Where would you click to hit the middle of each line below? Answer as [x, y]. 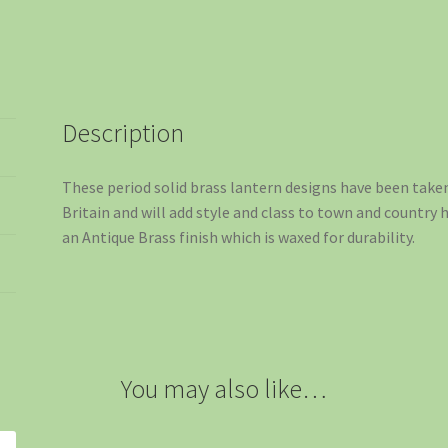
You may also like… [224, 388]
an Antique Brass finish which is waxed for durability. [239, 237]
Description [123, 133]
